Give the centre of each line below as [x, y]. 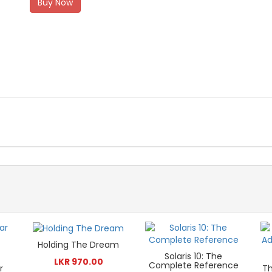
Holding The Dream [79, 245]
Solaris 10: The [194, 257]
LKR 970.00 [78, 262]
